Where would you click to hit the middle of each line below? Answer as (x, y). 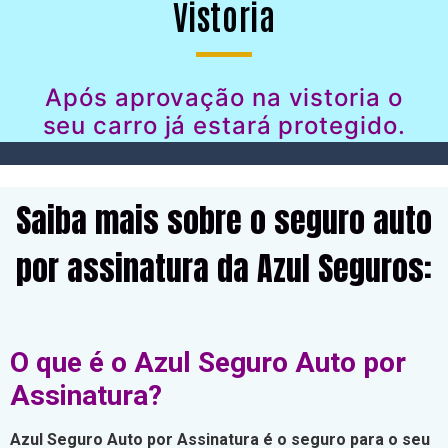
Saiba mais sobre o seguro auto (224, 220)
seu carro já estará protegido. (224, 125)
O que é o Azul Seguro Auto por (208, 362)
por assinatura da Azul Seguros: (224, 268)
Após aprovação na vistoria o (224, 97)
